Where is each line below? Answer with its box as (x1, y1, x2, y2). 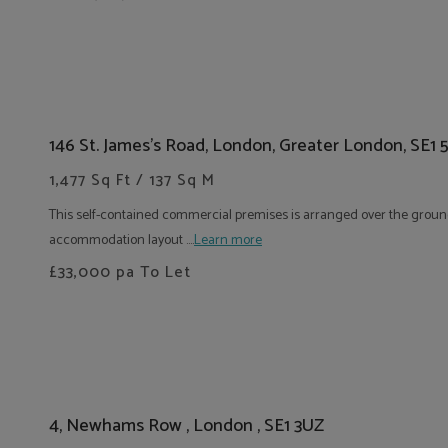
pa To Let (111, 259, 191, 286)
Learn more (194, 229, 262, 252)
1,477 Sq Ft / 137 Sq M (49, 167, 215, 194)
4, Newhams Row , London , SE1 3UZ (49, 411, 324, 441)
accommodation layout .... (49, 229, 194, 252)
